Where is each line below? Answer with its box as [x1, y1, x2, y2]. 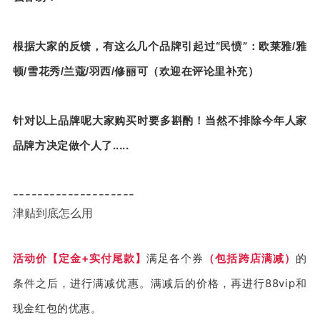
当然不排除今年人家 [205, 113, 308, 127]
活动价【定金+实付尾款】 [12, 251, 147, 265]
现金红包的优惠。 [12, 301, 102, 315]
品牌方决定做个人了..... [12, 138, 129, 152]
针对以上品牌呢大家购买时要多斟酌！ [12, 113, 206, 127]
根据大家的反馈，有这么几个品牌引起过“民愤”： [12, 39, 259, 53]
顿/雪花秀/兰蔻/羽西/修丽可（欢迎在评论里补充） [12, 64, 259, 77]
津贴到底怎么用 [12, 206, 93, 219]
